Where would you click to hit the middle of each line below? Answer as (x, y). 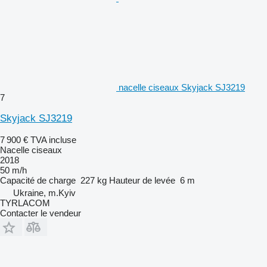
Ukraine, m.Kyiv (44, 193)
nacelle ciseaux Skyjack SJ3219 (182, 87)
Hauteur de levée (142, 180)
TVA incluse (53, 139)
